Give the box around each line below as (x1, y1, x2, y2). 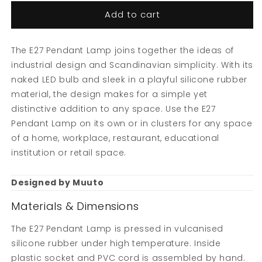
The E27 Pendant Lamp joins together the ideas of (11, 44, 234, 56)
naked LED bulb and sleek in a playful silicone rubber (11, 73, 247, 85)
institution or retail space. (11, 146, 126, 158)
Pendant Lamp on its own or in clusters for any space (11, 117, 253, 129)
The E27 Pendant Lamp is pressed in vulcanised (11, 222, 224, 235)
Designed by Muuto (11, 176, 106, 188)
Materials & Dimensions (11, 198, 142, 213)
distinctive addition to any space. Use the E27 (11, 102, 216, 115)
